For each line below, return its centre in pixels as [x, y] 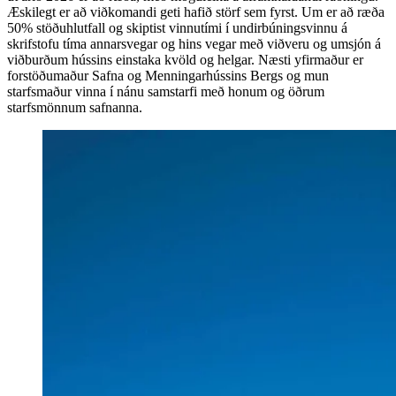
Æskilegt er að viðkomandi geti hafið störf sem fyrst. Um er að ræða [196, 11]
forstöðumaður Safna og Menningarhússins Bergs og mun [168, 75]
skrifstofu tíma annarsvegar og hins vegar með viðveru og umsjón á [194, 43]
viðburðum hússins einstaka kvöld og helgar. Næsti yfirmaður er [185, 59]
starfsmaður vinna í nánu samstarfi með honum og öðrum [166, 91]
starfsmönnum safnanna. [75, 107]
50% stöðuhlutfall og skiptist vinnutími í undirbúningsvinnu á [177, 27]
